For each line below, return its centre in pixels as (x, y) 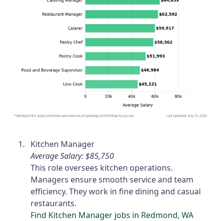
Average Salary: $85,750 (73, 156)
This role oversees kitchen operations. (102, 168)
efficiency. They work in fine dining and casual (116, 192)
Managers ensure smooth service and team (112, 180)
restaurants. (54, 203)
